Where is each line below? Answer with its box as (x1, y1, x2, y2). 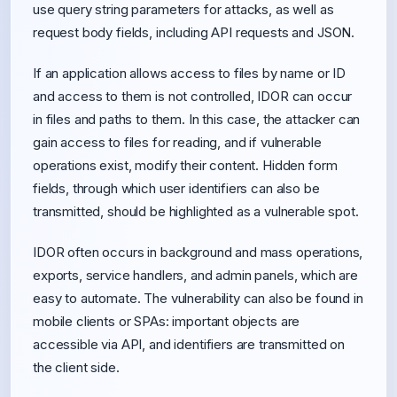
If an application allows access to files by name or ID (33, 65, 346, 82)
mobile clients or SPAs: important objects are (33, 313, 300, 330)
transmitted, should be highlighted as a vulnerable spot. (33, 203, 359, 220)
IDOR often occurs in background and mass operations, (33, 244, 363, 261)
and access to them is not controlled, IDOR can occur (33, 88, 353, 105)
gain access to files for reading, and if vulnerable (33, 134, 322, 151)
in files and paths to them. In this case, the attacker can (33, 111, 361, 128)
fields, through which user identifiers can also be (33, 180, 320, 197)
